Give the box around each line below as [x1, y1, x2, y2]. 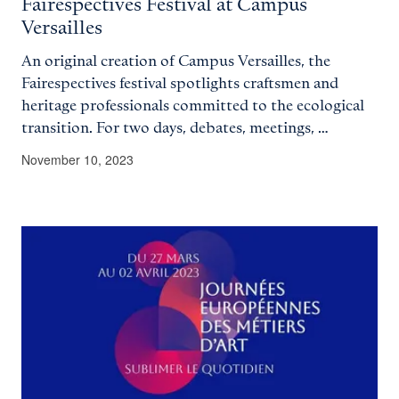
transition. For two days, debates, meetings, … [21, 120, 329, 137]
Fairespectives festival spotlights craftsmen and [21, 76, 338, 93]
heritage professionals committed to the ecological [21, 98, 364, 115]
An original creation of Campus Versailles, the [21, 53, 330, 70]
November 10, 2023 [21, 151, 134, 169]
